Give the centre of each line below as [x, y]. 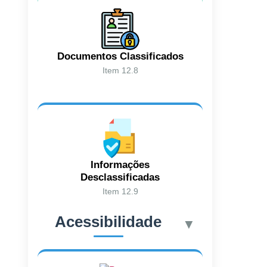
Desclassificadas [120, 177]
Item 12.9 [120, 191]
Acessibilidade [108, 221]
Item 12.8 [120, 70]
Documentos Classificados [120, 56]
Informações [120, 164]
